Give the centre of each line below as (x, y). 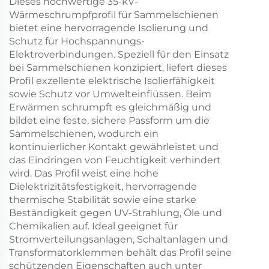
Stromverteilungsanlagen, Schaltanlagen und (119, 239)
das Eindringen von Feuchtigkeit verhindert (115, 160)
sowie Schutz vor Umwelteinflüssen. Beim (110, 94)
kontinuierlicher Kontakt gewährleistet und (114, 147)
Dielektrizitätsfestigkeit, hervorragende (103, 186)
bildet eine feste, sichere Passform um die (109, 120)
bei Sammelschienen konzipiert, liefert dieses (118, 67)
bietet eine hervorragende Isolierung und (109, 28)
